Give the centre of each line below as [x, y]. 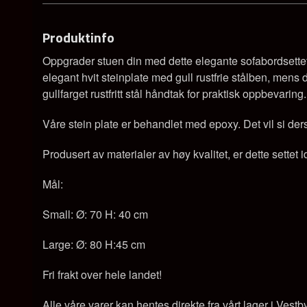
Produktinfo [78, 37]
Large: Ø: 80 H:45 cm [94, 244]
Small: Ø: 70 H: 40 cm [95, 214]
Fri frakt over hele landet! [102, 274]
